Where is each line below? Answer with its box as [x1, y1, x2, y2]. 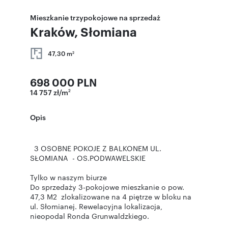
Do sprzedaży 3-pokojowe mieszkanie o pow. [30, 182, 186, 192]
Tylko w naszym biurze [30, 172, 109, 182]
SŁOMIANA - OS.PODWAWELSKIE [30, 153, 146, 163]
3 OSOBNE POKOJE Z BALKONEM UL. [30, 143, 161, 153]
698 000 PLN [30, 75, 97, 89]
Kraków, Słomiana [30, 23, 137, 40]
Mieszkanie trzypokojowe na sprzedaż [30, 12, 160, 22]
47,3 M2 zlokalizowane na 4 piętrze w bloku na [30, 191, 191, 202]
